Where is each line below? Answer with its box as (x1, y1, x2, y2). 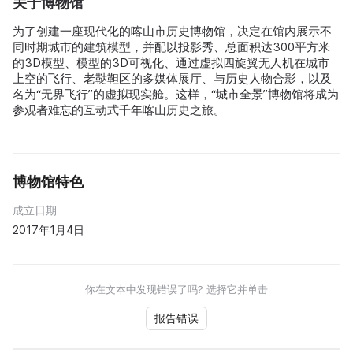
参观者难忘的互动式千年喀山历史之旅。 (13, 102, 225, 118)
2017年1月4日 (13, 223, 84, 237)
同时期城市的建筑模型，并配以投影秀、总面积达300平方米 (13, 39, 330, 55)
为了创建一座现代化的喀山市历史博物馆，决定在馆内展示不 (13, 24, 332, 39)
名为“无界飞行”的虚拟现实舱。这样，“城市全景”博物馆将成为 (13, 87, 339, 102)
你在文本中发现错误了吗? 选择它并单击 (85, 283, 268, 296)
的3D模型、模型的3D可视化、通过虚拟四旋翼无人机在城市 (13, 55, 329, 71)
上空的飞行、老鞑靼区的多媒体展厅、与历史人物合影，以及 (13, 71, 332, 87)
